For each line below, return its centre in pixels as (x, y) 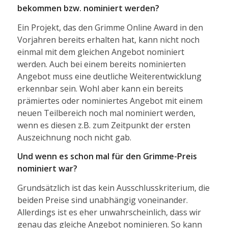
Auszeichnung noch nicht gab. (74, 137)
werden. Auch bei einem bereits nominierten (101, 64)
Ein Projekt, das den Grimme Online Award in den (110, 27)
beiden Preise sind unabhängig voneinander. (102, 200)
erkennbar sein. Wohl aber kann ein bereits (100, 88)
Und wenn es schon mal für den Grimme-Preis (107, 156)
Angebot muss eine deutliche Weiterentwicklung (109, 76)
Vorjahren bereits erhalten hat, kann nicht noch (108, 39)
